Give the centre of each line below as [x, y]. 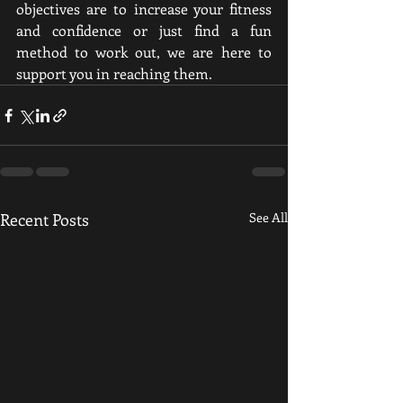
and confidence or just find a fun [144, 30]
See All [269, 217]
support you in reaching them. [114, 73]
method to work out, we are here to [144, 52]
